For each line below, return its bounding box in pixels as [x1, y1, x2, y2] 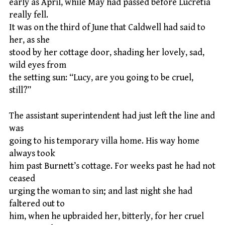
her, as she [9, 35, 50, 46]
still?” [9, 85, 31, 96]
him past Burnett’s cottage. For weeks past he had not [9, 160, 215, 171]
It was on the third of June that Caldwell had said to [9, 22, 205, 33]
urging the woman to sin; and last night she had [9, 185, 192, 196]
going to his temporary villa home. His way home [9, 135, 199, 146]
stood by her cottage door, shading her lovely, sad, [9, 47, 204, 58]
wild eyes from [9, 60, 66, 71]
